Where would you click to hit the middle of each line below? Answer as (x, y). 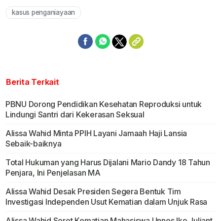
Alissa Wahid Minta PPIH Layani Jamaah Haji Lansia (96, 133)
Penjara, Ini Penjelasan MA (53, 173)
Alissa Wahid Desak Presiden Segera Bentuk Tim (93, 192)
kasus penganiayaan (44, 13)
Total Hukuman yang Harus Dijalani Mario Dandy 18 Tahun (108, 163)
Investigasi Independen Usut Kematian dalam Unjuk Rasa (106, 202)
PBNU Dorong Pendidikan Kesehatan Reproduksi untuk (104, 104)
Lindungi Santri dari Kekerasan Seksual (75, 115)
